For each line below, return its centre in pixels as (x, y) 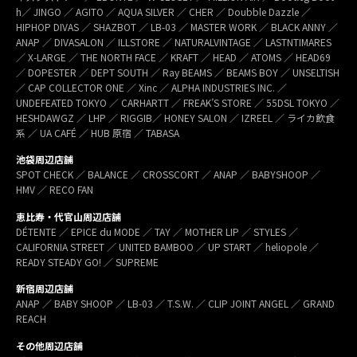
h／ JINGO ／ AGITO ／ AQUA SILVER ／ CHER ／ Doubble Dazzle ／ (163, 11)
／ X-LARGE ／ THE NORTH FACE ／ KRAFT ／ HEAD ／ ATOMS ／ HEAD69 (173, 57)
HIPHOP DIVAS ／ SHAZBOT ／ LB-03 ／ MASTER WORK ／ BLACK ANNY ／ (177, 26)
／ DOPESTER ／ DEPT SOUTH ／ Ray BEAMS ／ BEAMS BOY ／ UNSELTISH (178, 72)
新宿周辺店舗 (45, 288)
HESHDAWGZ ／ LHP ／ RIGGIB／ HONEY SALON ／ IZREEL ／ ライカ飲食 (175, 117)
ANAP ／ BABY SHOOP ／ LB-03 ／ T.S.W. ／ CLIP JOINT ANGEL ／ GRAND (175, 304)
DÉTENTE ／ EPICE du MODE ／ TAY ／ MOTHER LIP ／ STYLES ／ (157, 231)
